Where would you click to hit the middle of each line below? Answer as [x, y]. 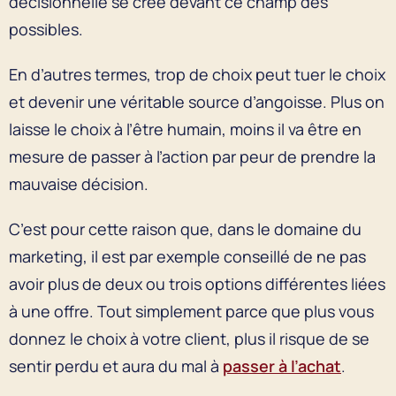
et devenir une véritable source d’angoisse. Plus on [197, 101]
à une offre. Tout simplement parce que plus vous [191, 311]
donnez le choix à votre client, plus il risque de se [189, 338]
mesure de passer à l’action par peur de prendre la [192, 156]
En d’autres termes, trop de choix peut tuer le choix [197, 74]
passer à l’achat [282, 366]
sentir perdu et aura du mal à [116, 366]
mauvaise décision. [80, 183]
